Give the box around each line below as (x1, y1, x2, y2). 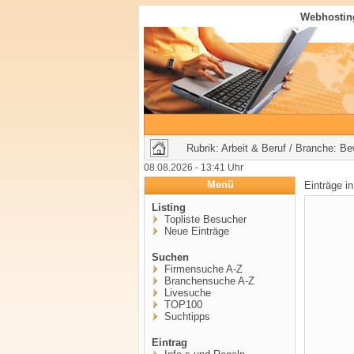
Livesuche (161, 287, 211, 299)
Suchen (152, 251, 189, 263)
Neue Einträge (161, 225, 229, 237)
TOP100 (161, 299, 202, 311)
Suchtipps (161, 311, 210, 322)
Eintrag (152, 337, 187, 348)
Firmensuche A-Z (161, 263, 243, 275)
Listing (152, 201, 186, 213)
